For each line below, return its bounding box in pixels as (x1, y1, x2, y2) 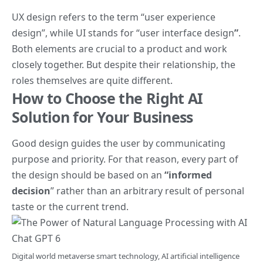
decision (12, 184, 50, 197)
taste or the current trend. (12, 200, 129, 213)
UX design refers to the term (12, 10, 141, 23)
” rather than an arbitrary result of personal (50, 184, 244, 197)
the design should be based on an (12, 168, 164, 181)
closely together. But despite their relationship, (12, 58, 221, 71)
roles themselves (12, 73, 87, 87)
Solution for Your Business (12, 106, 193, 127)
